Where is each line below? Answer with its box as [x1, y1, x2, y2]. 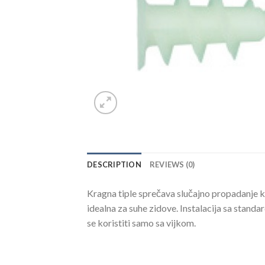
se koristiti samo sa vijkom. [87, 217, 196, 229]
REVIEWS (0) [149, 160, 195, 170]
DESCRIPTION [87, 160, 141, 170]
